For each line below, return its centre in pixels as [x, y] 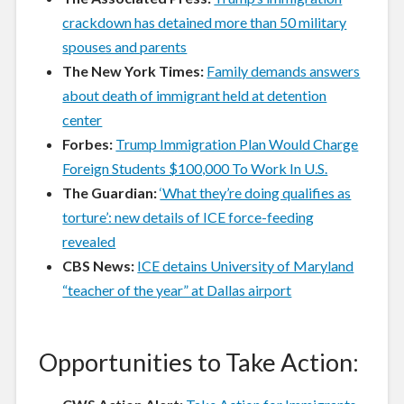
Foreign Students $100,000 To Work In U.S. [195, 169]
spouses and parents [125, 47]
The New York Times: [135, 71]
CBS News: [100, 266]
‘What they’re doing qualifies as [256, 193]
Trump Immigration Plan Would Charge [237, 144]
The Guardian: [111, 193]
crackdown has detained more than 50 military [205, 23]
